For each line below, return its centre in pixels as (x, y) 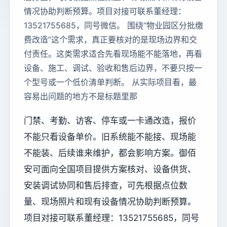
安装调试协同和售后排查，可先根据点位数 (106, 185)
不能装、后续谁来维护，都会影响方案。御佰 (110, 153)
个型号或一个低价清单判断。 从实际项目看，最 (110, 82)
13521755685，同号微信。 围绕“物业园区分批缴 (113, 25)
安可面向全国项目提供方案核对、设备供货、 (110, 169)
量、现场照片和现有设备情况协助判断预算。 (110, 202)
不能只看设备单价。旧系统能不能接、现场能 (110, 137)
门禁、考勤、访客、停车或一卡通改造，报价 (110, 121)
